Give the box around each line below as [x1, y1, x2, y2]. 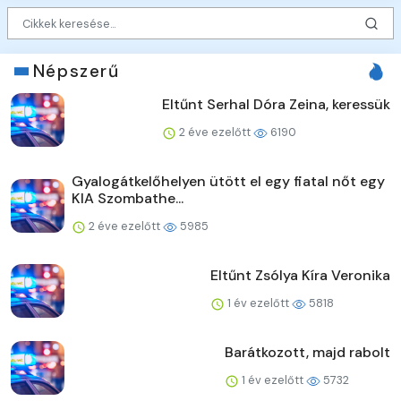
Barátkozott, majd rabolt [225, 343, 390, 363]
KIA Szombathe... [72, 189, 183, 209]
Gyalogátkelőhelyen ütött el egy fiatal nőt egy [72, 172, 385, 192]
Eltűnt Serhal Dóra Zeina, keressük [162, 95, 390, 115]
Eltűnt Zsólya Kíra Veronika [210, 266, 390, 286]
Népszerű [32, 60, 120, 83]
